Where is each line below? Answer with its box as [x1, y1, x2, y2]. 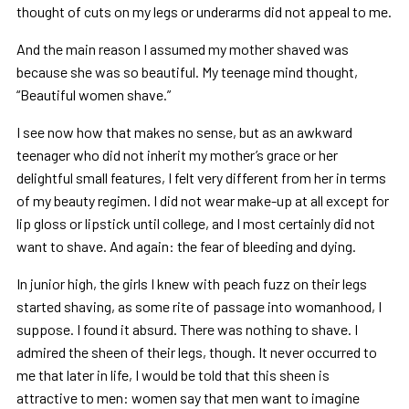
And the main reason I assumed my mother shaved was [16, 39, 349, 58]
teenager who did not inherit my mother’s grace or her [16, 145, 338, 163]
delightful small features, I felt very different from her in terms [16, 168, 386, 186]
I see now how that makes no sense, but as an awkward [16, 122, 352, 141]
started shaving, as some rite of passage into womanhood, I [16, 297, 382, 315]
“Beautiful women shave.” [16, 85, 171, 103]
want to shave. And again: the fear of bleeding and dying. [16, 236, 356, 255]
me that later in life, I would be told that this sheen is [16, 365, 330, 383]
